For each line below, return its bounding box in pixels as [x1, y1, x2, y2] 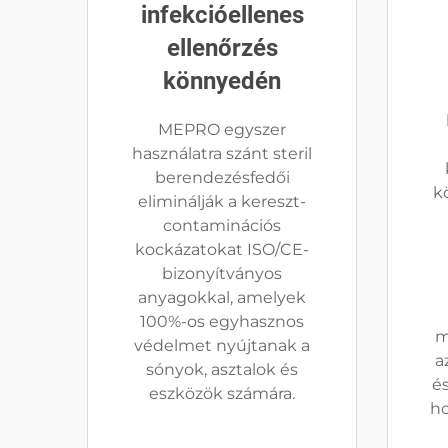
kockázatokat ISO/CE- [135, 240, 309, 259]
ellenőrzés [166, 34, 278, 62]
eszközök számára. [149, 384, 295, 403]
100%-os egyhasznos [140, 312, 304, 331]
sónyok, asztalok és [146, 360, 298, 379]
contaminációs [163, 216, 281, 235]
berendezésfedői [154, 168, 290, 187]
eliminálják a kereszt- [138, 192, 306, 211]
